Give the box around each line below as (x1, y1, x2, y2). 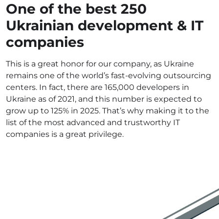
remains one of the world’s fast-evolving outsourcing (6, 71, 211, 80)
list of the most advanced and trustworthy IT (6, 118, 180, 127)
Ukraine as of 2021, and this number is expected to (6, 94, 202, 104)
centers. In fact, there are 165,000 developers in (6, 83, 189, 92)
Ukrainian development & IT (6, 17, 203, 34)
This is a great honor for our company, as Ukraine (6, 59, 194, 68)
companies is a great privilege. (6, 130, 124, 139)
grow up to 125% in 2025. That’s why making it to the (6, 106, 209, 115)
